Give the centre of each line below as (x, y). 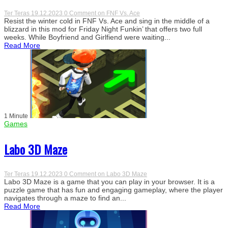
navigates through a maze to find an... (65, 198)
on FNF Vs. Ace (119, 13)
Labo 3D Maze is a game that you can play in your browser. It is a (109, 181)
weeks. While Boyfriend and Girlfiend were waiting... (87, 37)
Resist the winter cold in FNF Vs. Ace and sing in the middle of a (107, 21)
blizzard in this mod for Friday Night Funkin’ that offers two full (103, 29)
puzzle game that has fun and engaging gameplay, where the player (113, 190)
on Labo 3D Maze (122, 174)
